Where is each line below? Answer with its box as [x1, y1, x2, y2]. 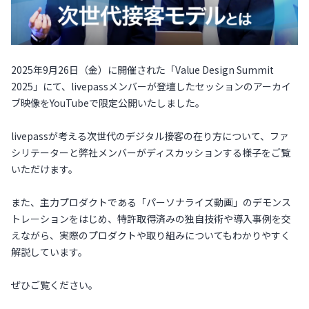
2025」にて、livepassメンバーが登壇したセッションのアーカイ [11, 79, 291, 93]
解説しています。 [11, 245, 88, 259]
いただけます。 [11, 162, 78, 176]
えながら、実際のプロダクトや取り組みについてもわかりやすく [11, 228, 290, 242]
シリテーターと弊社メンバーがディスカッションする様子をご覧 [11, 146, 290, 159]
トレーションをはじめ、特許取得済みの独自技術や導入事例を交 [11, 212, 291, 226]
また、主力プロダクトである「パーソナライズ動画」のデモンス [11, 195, 291, 209]
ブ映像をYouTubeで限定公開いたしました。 [11, 96, 205, 110]
